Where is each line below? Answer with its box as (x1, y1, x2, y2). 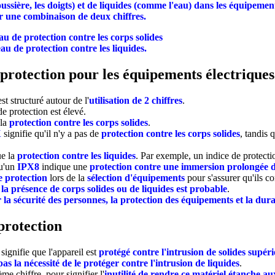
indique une (39, 161, 90, 172)
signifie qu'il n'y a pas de (1, 128, 101, 139)
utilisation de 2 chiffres (89, 95, 182, 106)
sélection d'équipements (87, 172, 185, 184)
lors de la (47, 172, 87, 184)
